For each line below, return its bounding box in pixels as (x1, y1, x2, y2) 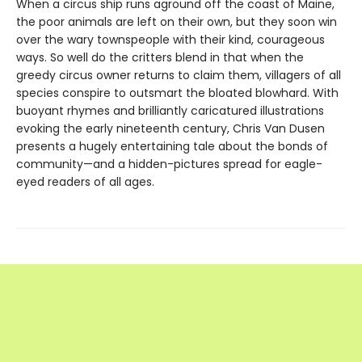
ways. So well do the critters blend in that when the (16, 49, 304, 65)
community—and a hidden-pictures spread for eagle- (16, 156, 322, 172)
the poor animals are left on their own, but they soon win (16, 14, 337, 30)
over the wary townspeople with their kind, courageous (16, 32, 325, 48)
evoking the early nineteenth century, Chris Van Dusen (16, 120, 325, 137)
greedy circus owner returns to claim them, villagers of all (16, 67, 341, 83)
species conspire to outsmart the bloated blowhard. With (16, 85, 339, 101)
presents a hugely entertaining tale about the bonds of (16, 138, 328, 154)
